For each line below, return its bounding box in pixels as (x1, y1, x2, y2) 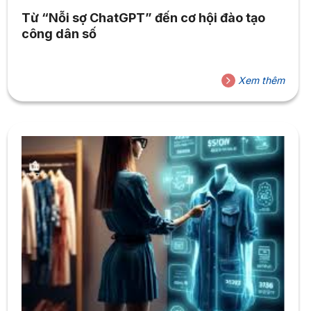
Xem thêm (235, 74, 285, 86)
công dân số (21, 26, 96, 41)
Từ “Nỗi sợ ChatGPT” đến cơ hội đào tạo (21, 10, 265, 25)
